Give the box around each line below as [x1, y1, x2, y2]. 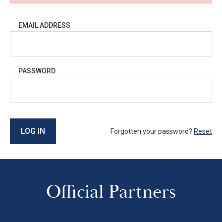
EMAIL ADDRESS [18, 21, 70, 29]
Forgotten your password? [111, 127, 194, 135]
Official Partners [46, 180, 176, 204]
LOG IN [21, 126, 45, 136]
